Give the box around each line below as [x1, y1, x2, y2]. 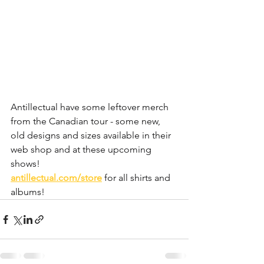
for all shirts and [102, 172, 173, 184]
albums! [11, 186, 45, 198]
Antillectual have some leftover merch [11, 101, 171, 113]
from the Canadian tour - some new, [11, 115, 163, 127]
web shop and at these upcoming [11, 144, 154, 156]
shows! [11, 158, 40, 170]
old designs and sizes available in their [11, 130, 173, 141]
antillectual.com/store [11, 172, 102, 184]
